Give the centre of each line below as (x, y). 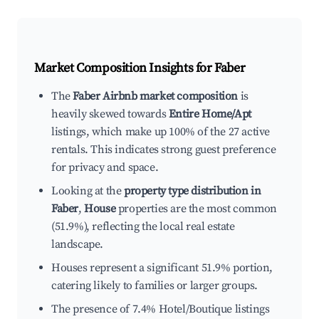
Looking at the (88, 191)
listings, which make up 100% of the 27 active (161, 132)
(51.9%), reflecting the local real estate (143, 227)
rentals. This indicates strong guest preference (164, 150)
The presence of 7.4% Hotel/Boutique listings (161, 309)
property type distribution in (193, 191)
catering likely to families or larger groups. (155, 286)
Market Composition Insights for (125, 68)
